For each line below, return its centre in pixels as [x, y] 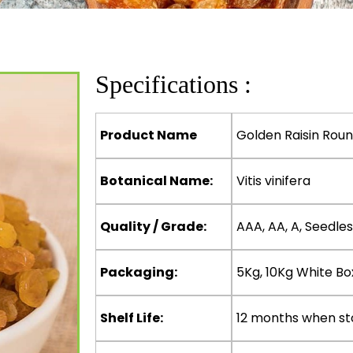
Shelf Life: [131, 318]
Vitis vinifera [273, 181]
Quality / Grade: [153, 227]
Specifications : [173, 84]
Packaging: [138, 272]
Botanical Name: [156, 181]
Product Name [148, 135]
